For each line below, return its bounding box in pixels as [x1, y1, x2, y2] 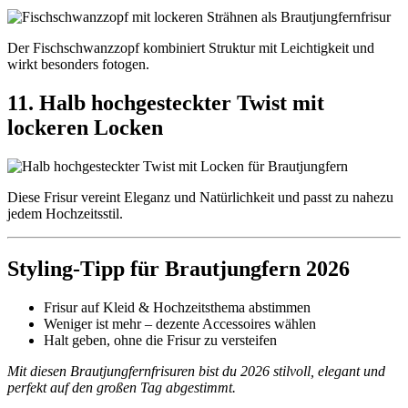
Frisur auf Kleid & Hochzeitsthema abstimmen [44, 299, 311, 315]
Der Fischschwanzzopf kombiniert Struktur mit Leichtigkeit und [7, 39, 374, 56]
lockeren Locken [7, 115, 163, 139]
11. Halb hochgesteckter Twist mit [7, 90, 324, 115]
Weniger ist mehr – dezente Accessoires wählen [44, 315, 316, 331]
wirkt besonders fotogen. [7, 56, 149, 72]
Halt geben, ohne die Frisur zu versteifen [44, 331, 277, 348]
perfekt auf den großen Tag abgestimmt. [7, 379, 236, 395]
